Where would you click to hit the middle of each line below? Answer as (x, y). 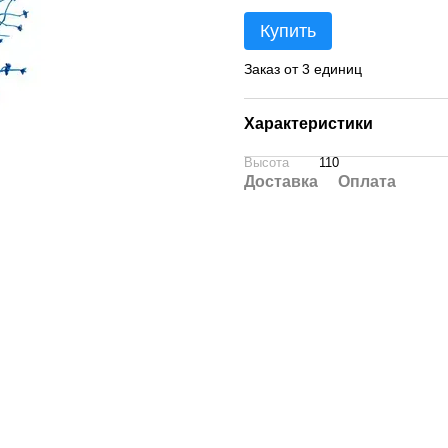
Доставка (281, 181)
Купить (288, 31)
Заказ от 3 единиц (303, 69)
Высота (266, 162)
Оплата (367, 181)
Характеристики (308, 123)
